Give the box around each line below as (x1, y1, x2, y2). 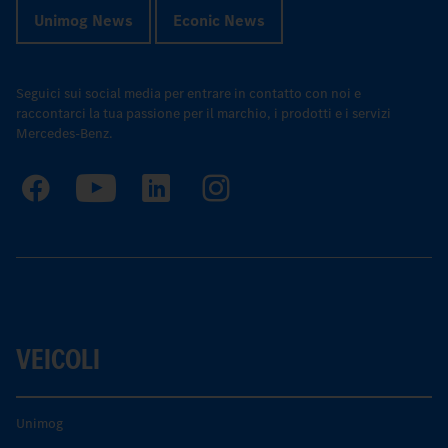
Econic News (173, 10, 265, 32)
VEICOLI (16, 339, 100, 380)
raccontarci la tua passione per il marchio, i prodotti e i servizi (16, 104, 391, 124)
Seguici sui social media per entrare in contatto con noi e (16, 84, 361, 104)
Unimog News (34, 10, 133, 32)
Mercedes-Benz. (16, 124, 112, 144)
